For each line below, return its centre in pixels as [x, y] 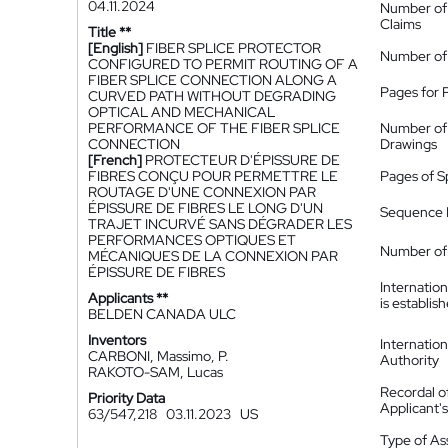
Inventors [117, 340]
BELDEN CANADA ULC [162, 314]
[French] [115, 160]
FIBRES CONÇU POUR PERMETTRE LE [213, 176]
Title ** [109, 32]
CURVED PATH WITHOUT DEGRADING [212, 96]
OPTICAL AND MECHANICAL [181, 112]
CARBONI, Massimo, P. [158, 356]
